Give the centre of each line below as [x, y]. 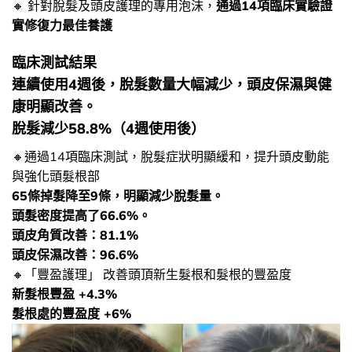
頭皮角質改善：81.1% [75, 235]
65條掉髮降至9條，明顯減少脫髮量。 [118, 195]
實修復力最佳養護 [62, 26]
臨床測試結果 [54, 62]
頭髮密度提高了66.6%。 [81, 215]
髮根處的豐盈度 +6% [71, 313]
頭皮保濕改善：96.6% [75, 254]
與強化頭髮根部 [56, 176]
